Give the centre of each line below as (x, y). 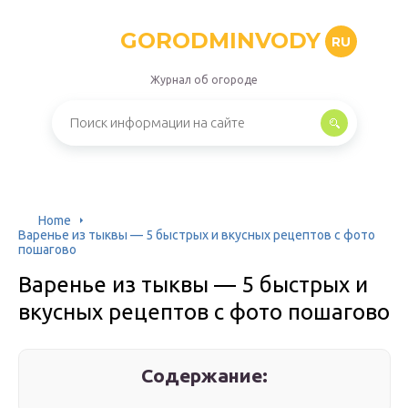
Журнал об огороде (204, 80)
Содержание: (205, 375)
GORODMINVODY (220, 41)
